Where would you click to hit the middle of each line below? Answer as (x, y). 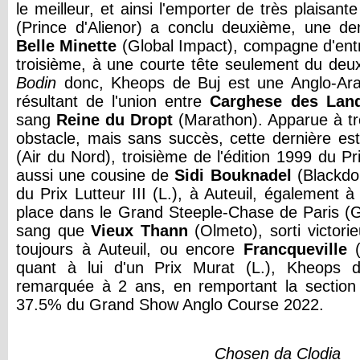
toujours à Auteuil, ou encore (130, 249)
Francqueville (295, 249)
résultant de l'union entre (113, 101)
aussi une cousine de (96, 175)
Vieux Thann (139, 231)
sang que (54, 231)
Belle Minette (67, 46)
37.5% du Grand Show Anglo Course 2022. (170, 305)
